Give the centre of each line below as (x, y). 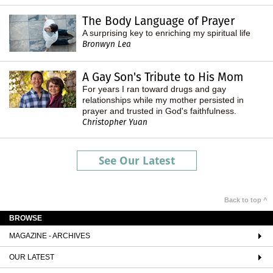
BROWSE (26, 218)
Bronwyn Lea (107, 44)
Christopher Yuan (115, 122)
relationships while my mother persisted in (163, 100)
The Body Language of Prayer (158, 21)
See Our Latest (136, 160)
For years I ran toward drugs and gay (154, 89)
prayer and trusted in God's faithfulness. (159, 111)
